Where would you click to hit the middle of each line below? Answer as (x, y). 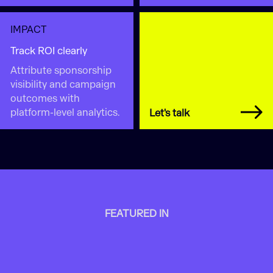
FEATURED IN (136, 214)
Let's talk (170, 113)
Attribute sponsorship (61, 70)
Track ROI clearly (48, 51)
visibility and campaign (63, 84)
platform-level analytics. (65, 112)
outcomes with (45, 98)
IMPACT (28, 29)
